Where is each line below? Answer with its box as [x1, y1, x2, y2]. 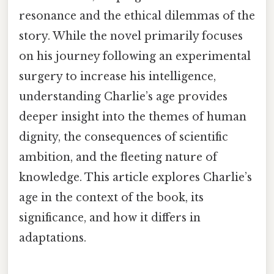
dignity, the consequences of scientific [19, 130, 228, 144]
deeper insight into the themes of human [19, 109, 246, 124]
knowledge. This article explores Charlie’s [19, 170, 252, 184]
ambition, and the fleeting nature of [19, 150, 217, 164]
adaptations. [19, 231, 86, 245]
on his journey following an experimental [19, 49, 251, 63]
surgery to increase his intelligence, [19, 69, 216, 83]
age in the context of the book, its [19, 190, 204, 204]
